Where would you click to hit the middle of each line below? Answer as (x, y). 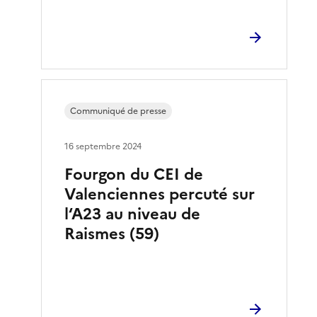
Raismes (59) (112, 234)
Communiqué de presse (119, 111)
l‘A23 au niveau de (133, 214)
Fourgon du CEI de (134, 174)
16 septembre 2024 (103, 146)
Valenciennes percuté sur (160, 194)
